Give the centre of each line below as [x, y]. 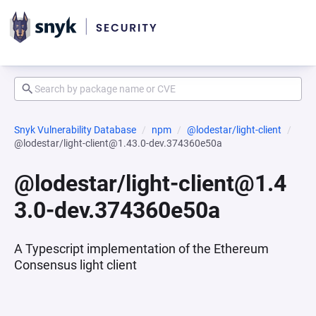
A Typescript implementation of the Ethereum [141, 249]
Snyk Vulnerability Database [75, 130]
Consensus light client [75, 265]
